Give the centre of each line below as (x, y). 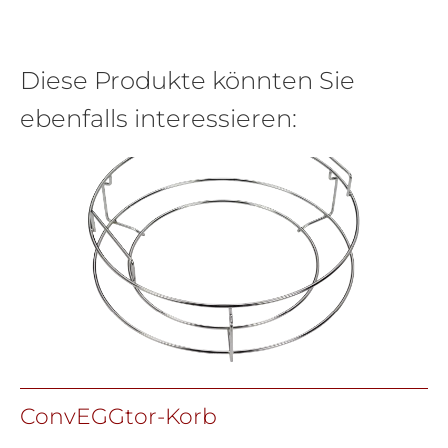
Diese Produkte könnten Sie (187, 80)
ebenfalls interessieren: (158, 118)
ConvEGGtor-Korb (118, 416)
